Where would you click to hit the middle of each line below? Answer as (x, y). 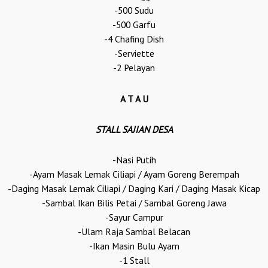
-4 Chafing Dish (134, 39)
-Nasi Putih (134, 159)
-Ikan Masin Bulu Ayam (134, 246)
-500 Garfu (134, 25)
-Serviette (134, 54)
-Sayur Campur (134, 217)
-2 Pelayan (134, 68)
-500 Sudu (134, 10)
